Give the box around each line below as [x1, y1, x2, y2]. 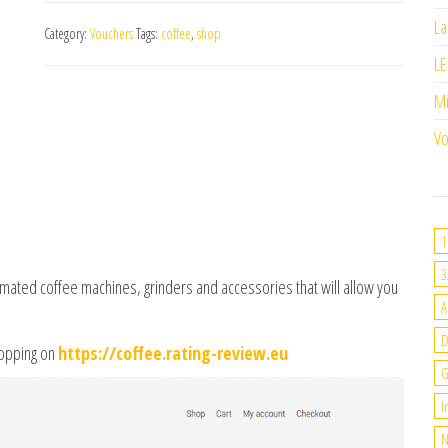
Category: [44, 24, 90, 43]
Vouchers [90, 24, 133, 43]
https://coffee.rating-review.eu [58, 341, 288, 366]
